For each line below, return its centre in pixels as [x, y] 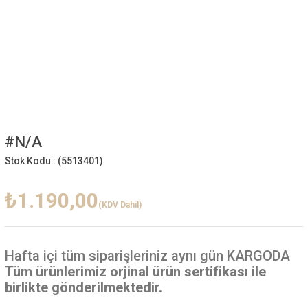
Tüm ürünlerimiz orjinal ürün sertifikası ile [135, 272]
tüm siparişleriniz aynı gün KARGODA [174, 256]
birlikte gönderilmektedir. [83, 287]
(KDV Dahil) [120, 205]
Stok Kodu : [31, 161]
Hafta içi [31, 256]
